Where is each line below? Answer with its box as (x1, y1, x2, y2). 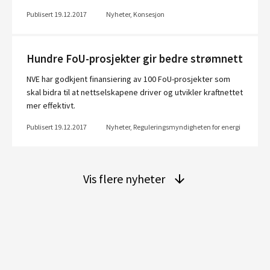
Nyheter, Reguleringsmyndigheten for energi (106, 122, 240, 131)
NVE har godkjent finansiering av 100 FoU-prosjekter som (27, 74, 230, 84)
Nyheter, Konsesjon (106, 10, 165, 19)
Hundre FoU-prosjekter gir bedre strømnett (27, 52, 243, 66)
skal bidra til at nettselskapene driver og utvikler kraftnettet (27, 87, 243, 98)
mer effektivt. (27, 100, 75, 111)
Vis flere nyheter (83, 171, 165, 186)
